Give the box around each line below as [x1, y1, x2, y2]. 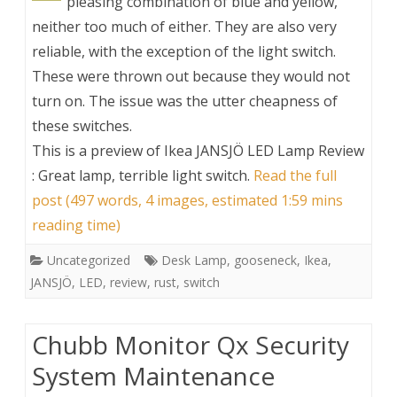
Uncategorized [47, 251, 130, 269]
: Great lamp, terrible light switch [32, 165, 247, 185]
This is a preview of [32, 140, 164, 160]
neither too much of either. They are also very [32, 16, 337, 36]
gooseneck [234, 251, 297, 269]
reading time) [32, 214, 121, 235]
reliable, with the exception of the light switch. [32, 41, 336, 61]
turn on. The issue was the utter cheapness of [32, 90, 338, 111]
